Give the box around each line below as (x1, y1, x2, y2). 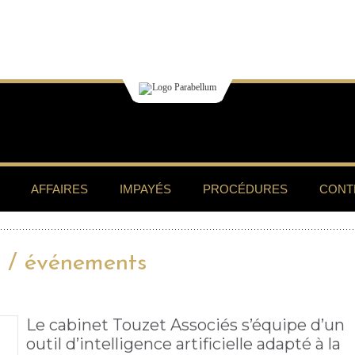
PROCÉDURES (203, 182, 288, 196)
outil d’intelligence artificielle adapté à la (26, 334, 341, 353)
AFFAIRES (31, 182, 88, 196)
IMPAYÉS (120, 182, 171, 196)
